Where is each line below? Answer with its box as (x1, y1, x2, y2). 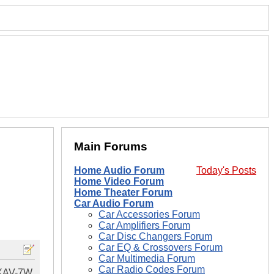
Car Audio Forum (74, 198, 154, 209)
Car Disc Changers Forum (98, 231, 212, 242)
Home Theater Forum (74, 187, 172, 198)
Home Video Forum (74, 176, 164, 187)
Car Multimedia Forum (98, 253, 195, 264)
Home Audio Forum (74, 165, 165, 176)
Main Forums (74, 140, 147, 154)
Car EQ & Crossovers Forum (98, 242, 223, 253)
